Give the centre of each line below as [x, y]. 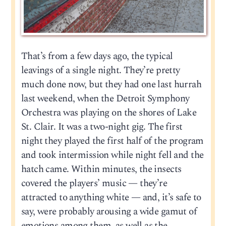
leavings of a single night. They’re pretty [100, 71]
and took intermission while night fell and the [112, 155]
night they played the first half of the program [112, 141]
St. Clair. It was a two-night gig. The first [102, 127]
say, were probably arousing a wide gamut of [109, 212]
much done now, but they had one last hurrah [111, 85]
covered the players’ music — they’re [94, 184]
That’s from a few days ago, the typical [97, 56]
